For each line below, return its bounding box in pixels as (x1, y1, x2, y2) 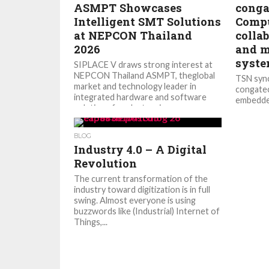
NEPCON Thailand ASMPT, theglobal (74, 70, 216, 80)
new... (235, 116, 257, 127)
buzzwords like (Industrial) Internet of (74, 206, 220, 216)
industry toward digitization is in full (74, 184, 211, 195)
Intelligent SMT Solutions (74, 14, 222, 29)
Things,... (74, 217, 108, 227)
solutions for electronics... (74, 103, 175, 113)
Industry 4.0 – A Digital (74, 142, 207, 157)
